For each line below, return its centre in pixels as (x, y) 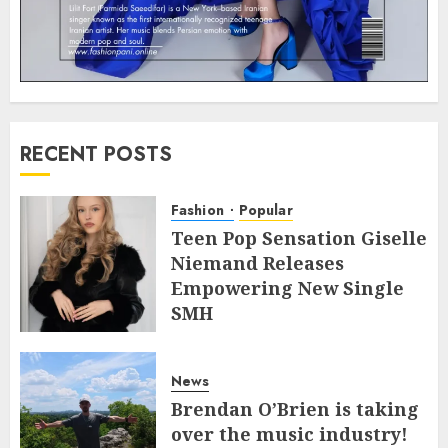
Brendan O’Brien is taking (295, 409)
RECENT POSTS (96, 154)
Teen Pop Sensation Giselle (299, 237)
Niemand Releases (257, 262)
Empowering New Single (287, 287)
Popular (265, 209)
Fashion (199, 209)
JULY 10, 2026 (227, 340)
